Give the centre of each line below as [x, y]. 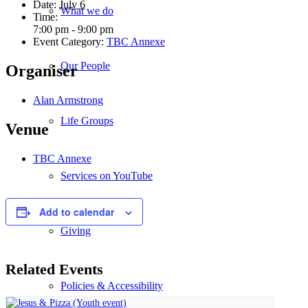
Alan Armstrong [68, 100]
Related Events [54, 269]
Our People [85, 66]
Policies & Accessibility [112, 286]
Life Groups [87, 121]
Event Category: [68, 42]
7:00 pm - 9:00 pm [73, 30]
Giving [76, 231]
